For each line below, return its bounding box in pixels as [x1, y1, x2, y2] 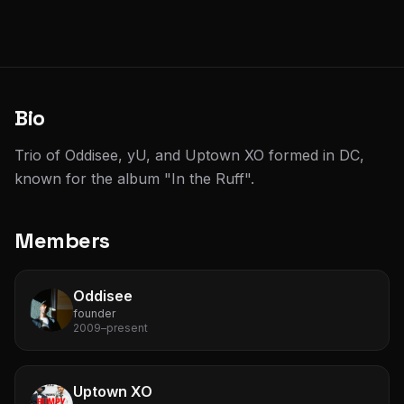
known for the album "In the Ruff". [14, 170, 254, 188]
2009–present [73, 321, 148, 335]
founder [73, 307, 115, 320]
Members [14, 226, 110, 254]
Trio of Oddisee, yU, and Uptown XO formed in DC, [14, 146, 364, 164]
